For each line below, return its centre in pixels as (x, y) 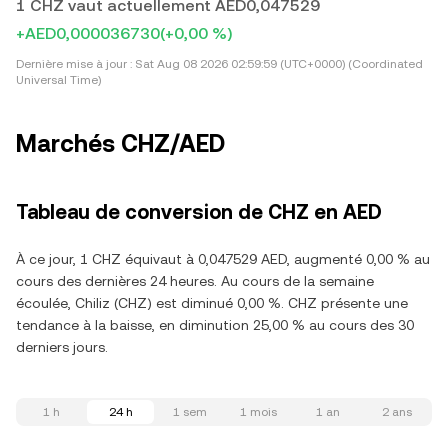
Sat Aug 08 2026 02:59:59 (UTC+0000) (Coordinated (277, 64)
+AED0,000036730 (88, 33)
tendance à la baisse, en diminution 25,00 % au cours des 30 (215, 325)
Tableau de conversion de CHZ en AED (199, 212)
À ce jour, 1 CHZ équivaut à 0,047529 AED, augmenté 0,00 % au (223, 259)
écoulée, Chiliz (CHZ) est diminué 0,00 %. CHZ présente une (212, 303)
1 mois (258, 412)
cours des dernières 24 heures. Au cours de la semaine (195, 281)
